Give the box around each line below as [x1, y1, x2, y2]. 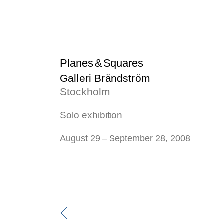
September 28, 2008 [109, 133, 190, 144]
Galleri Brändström [60, 72, 150, 84]
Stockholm [60, 86, 110, 98]
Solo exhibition [60, 110, 122, 120]
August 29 [60, 133, 100, 144]
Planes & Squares [60, 56, 144, 69]
